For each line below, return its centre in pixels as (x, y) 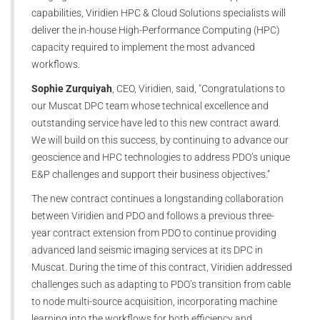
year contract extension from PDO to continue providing (154, 233)
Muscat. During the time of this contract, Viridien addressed (162, 267)
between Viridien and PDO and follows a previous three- (153, 216)
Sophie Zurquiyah (72, 89)
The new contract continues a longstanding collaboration (157, 199)
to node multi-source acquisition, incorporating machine (154, 302)
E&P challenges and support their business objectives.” (151, 175)
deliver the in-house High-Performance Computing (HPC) (156, 30)
